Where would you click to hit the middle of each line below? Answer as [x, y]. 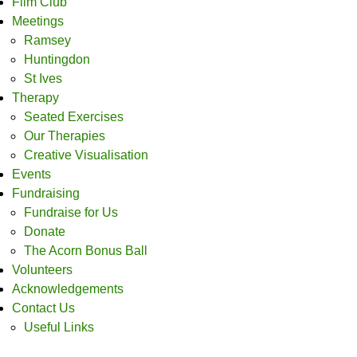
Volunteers [42, 269]
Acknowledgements [68, 288]
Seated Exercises [74, 116]
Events [31, 174]
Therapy [35, 97]
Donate [45, 231]
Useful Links [59, 327]
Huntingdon [57, 59]
